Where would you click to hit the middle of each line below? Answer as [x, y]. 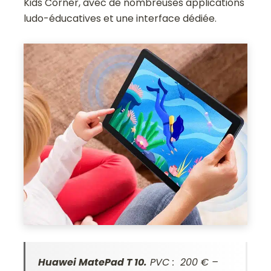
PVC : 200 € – [183, 262]
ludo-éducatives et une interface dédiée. [120, 18]
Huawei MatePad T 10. [93, 262]
